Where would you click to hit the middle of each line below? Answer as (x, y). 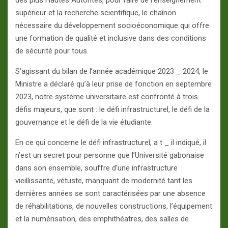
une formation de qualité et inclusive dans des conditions (111, 38)
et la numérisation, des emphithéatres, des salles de (102, 219)
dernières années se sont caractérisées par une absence (110, 194)
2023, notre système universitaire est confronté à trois (107, 97)
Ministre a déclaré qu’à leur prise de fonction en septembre (113, 84)
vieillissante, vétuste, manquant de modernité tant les (104, 181)
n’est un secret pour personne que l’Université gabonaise (110, 155)
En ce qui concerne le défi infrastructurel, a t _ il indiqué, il (111, 143)
